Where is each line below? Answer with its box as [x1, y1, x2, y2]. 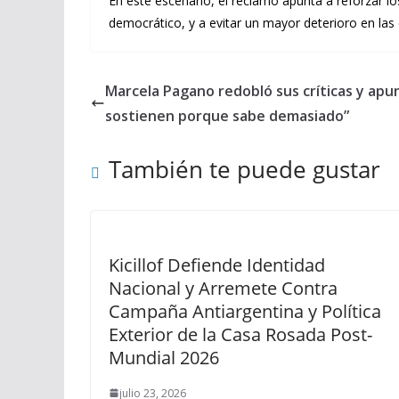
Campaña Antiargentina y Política [109, 298, 381, 323]
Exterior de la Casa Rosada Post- [109, 322, 372, 346]
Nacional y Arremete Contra [109, 275, 338, 300]
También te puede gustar [109, 152, 380, 185]
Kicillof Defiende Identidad [109, 252, 325, 277]
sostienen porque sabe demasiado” [105, 105, 349, 126]
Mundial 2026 [109, 345, 219, 370]
